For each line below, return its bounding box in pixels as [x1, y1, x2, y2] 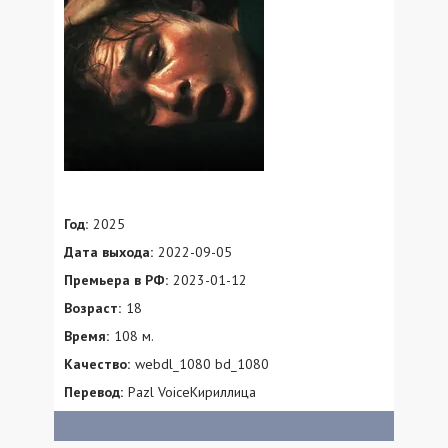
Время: [64, 326, 109, 345]
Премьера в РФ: [64, 270, 168, 289]
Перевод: [64, 382, 123, 401]
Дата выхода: [64, 242, 153, 261]
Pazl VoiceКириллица [128, 382, 256, 401]
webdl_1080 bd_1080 [135, 354, 269, 373]
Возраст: [64, 298, 121, 317]
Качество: [64, 354, 130, 373]
